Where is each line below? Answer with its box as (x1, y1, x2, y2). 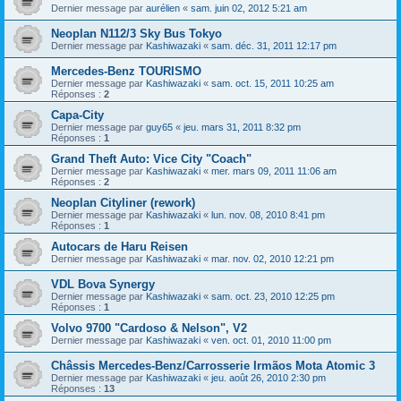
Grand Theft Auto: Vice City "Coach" (51, 152, 252, 166)
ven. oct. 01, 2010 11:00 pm (211, 335, 331, 346)
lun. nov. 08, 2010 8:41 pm (211, 209, 325, 221)
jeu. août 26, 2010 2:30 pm (211, 372, 326, 384)
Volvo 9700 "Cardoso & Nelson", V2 (51, 321, 247, 336)
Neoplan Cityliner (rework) (51, 196, 195, 210)
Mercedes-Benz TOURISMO (51, 64, 201, 79)
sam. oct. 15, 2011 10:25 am (211, 78, 334, 90)
